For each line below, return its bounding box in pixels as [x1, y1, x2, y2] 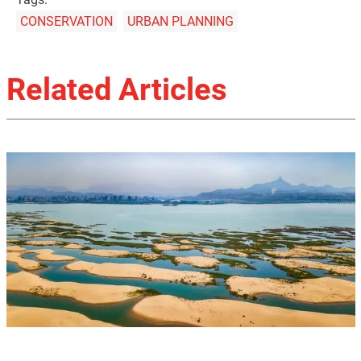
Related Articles [6, 72, 227, 108]
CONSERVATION [20, 14, 113, 30]
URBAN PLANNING [127, 14, 234, 30]
